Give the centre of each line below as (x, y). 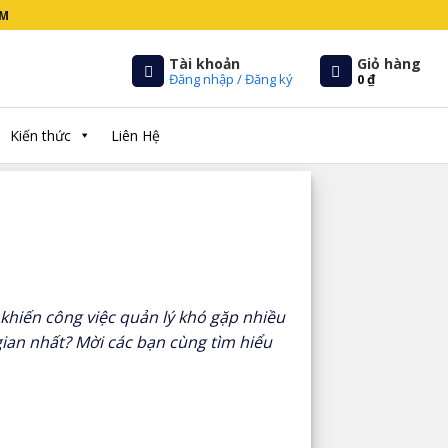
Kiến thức (40, 135)
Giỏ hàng (389, 63)
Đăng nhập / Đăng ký (231, 78)
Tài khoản (205, 63)
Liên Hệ (135, 135)
